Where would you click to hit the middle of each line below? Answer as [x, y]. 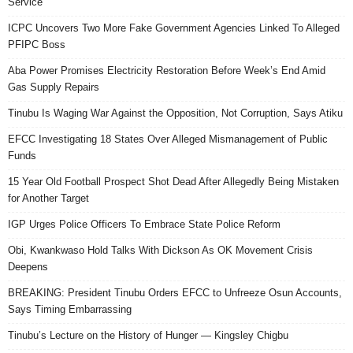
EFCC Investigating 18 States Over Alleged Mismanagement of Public [168, 139]
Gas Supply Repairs [54, 87]
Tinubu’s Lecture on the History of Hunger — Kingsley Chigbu [148, 336]
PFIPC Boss [37, 45]
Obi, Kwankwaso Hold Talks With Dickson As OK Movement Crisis [160, 251]
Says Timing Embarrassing [70, 310]
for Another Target [48, 199]
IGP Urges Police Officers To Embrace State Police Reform [144, 225]
